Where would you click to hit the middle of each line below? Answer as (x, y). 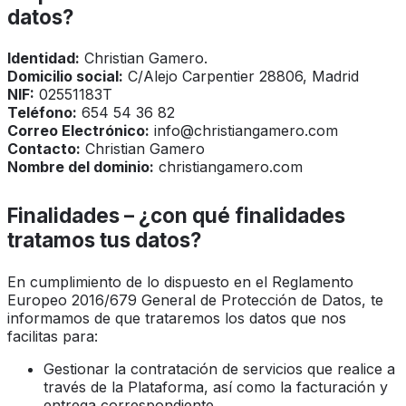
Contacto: (44, 149)
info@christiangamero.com (244, 131)
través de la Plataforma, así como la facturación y (216, 387)
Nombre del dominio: (81, 167)
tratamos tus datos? (104, 240)
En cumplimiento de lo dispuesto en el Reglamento (180, 281)
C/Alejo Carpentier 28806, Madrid (241, 77)
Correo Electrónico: (78, 131)
